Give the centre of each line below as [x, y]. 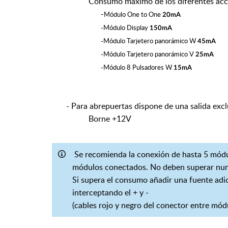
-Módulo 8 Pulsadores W [137, 67]
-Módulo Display [125, 27]
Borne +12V [92, 119]
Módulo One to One [133, 14]
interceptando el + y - [110, 192]
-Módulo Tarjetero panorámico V [148, 54]
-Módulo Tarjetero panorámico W [149, 41]
